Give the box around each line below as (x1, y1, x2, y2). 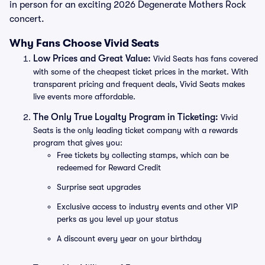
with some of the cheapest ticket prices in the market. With (33, 67, 248, 76)
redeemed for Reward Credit (57, 163, 161, 172)
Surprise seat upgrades (57, 182, 141, 192)
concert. (9, 14, 44, 24)
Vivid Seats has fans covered (151, 54, 258, 63)
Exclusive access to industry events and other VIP (57, 202, 238, 211)
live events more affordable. (33, 92, 135, 101)
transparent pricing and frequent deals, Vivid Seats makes (33, 79, 245, 89)
